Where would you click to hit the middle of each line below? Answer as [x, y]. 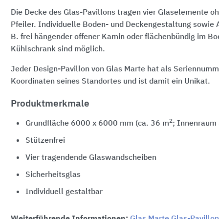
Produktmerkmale [50, 104]
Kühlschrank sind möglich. [58, 49]
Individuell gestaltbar [64, 192]
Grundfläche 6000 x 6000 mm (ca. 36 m [97, 123]
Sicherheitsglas [53, 175]
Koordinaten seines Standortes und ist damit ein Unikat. [110, 81]
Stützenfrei [45, 141]
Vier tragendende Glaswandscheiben [91, 158]
